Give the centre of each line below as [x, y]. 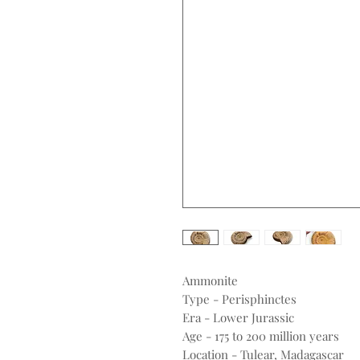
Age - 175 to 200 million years [261, 336]
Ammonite [210, 281]
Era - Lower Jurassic [238, 318]
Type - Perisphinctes [239, 299]
